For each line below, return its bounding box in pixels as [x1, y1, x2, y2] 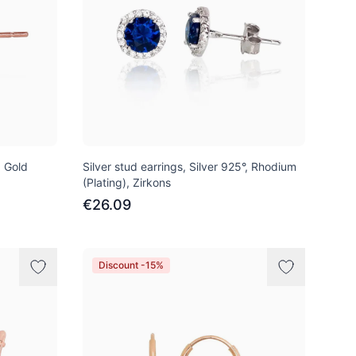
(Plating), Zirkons [83, 176, 171, 189]
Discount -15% [99, 259, 164, 271]
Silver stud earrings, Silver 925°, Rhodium [83, 160, 296, 173]
